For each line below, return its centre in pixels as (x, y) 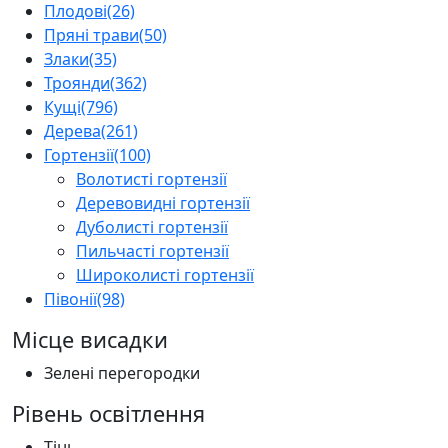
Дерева (72, 130)
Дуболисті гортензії (152, 226)
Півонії (70, 298)
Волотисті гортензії (151, 178)
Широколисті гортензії (165, 274)
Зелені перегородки (122, 372)
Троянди (77, 82)
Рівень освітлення (108, 413)
